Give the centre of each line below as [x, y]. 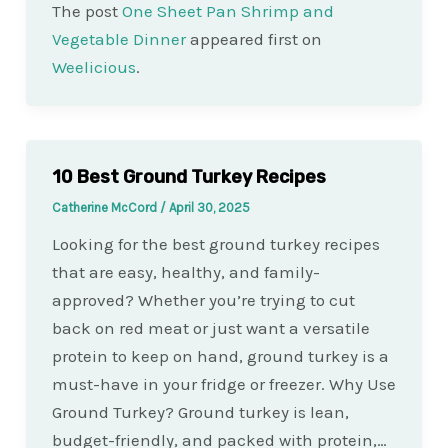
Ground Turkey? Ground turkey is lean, [200, 412]
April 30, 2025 [209, 208]
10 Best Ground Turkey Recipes [188, 176]
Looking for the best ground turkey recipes [215, 244]
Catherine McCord [105, 208]
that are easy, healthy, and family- [185, 272]
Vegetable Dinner [118, 38]
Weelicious [93, 66]
